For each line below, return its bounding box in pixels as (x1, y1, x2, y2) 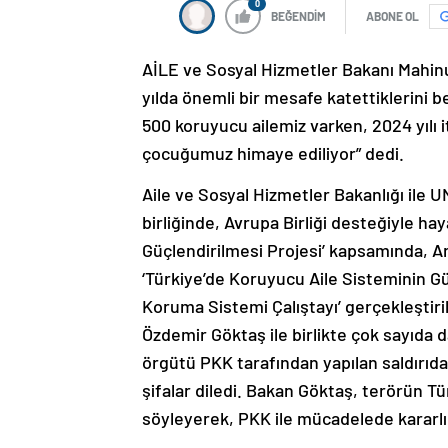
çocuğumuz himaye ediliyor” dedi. (142, 142, 404, 165)
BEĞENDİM (271, 9, 326, 24)
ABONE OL (366, 9, 419, 24)
